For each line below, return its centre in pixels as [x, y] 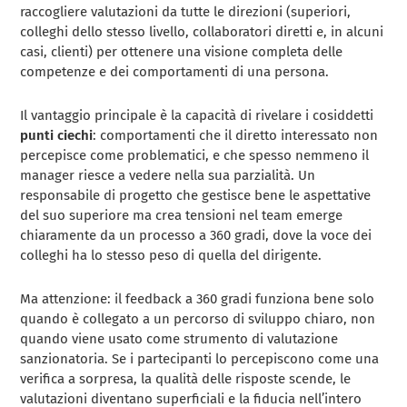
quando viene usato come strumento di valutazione [179, 339]
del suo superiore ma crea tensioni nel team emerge [182, 216]
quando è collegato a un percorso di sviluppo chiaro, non [198, 319]
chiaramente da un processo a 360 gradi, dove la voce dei [196, 236]
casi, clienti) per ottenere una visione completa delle [182, 52]
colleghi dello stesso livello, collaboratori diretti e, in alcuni [202, 32]
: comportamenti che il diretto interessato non [236, 136]
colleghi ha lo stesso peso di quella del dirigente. [171, 256]
